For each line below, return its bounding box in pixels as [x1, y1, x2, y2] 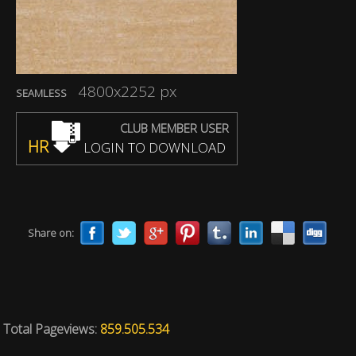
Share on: [28, 226, 74, 240]
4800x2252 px [79, 81, 176, 102]
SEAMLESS [16, 86, 67, 100]
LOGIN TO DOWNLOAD [80, 138, 226, 157]
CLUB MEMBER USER [120, 120, 229, 136]
